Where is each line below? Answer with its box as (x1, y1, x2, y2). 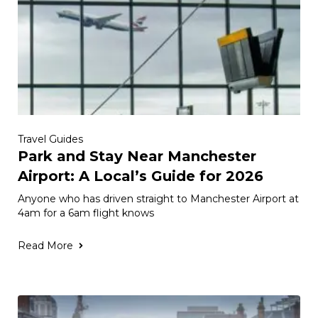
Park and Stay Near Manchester (18, 147, 256, 165)
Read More (18, 238, 73, 252)
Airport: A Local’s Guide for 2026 (18, 167, 263, 185)
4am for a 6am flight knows (18, 206, 154, 219)
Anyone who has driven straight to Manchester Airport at (18, 192, 299, 205)
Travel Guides (18, 132, 83, 146)
